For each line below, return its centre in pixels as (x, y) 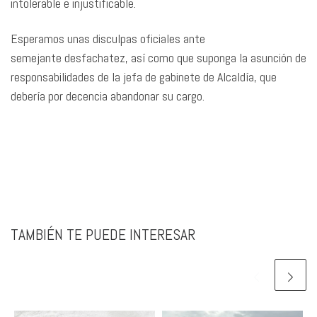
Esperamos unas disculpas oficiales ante (108, 38)
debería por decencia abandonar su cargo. (109, 96)
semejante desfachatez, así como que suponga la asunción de (158, 57)
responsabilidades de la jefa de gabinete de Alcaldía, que (144, 76)
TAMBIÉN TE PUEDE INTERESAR (103, 235)
